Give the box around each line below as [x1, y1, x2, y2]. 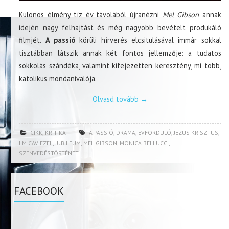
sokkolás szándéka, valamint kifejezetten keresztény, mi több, [19, 61, 221, 71]
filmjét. [19, 35, 45, 45]
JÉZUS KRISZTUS [174, 129, 219, 137]
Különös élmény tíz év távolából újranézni [19, 10, 163, 20]
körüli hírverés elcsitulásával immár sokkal [75, 35, 221, 45]
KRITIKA [45, 129, 66, 137]
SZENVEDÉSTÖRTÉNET [19, 149, 79, 157]
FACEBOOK [14, 184, 64, 198]
